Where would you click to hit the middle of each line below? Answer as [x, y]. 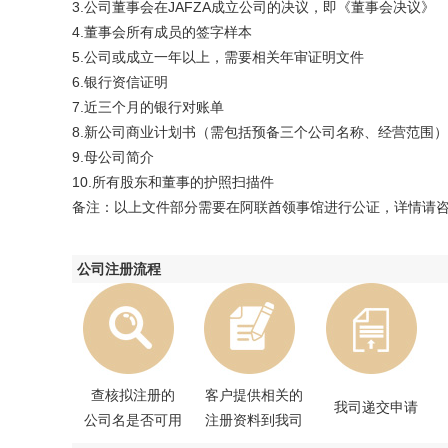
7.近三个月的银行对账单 [148, 107]
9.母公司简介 [113, 157]
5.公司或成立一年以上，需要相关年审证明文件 [218, 57]
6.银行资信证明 [120, 82]
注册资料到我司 [254, 420]
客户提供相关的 [254, 395]
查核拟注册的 [132, 395]
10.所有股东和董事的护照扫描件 [173, 182]
